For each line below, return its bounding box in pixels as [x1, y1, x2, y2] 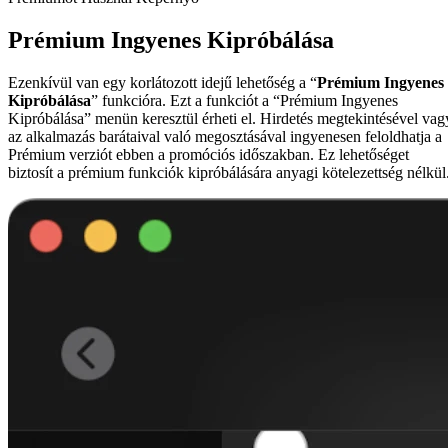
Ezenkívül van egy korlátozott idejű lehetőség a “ [8, 74, 317, 92]
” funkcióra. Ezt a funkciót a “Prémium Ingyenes [91, 92, 398, 110]
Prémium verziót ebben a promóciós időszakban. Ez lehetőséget [8, 146, 409, 164]
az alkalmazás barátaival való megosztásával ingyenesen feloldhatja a [8, 128, 442, 146]
